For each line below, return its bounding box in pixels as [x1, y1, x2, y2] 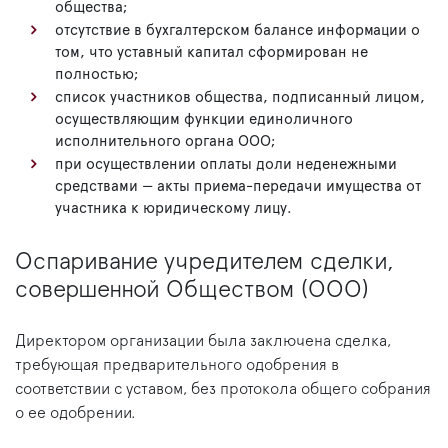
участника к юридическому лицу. [55, 201, 292, 217]
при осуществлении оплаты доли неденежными [55, 157, 397, 173]
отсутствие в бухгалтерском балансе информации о [55, 23, 420, 39]
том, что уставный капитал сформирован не [55, 45, 368, 61]
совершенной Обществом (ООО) [15, 278, 369, 303]
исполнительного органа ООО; [55, 134, 276, 150]
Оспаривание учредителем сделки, [15, 250, 394, 275]
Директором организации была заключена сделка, [15, 333, 391, 350]
